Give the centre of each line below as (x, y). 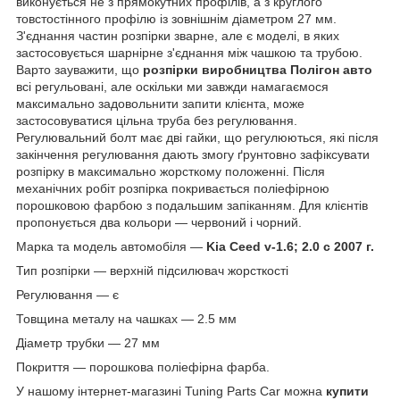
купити (347, 391)
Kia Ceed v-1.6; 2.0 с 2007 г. (290, 246)
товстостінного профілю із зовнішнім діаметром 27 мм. (176, 18)
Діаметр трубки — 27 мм (88, 342)
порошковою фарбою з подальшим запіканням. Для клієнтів (192, 205)
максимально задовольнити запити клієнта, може (160, 103)
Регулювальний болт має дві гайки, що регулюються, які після (197, 137)
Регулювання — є (67, 294)
